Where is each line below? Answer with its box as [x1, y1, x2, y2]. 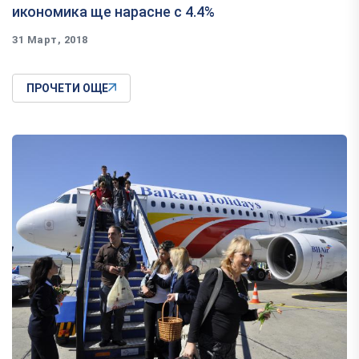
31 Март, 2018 [12, 34, 88, 46]
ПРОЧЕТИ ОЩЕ [26, 82, 108, 95]
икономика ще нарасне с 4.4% [12, 3, 215, 21]
